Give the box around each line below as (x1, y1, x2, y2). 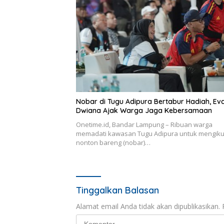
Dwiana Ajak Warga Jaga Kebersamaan (76, 105, 212, 115)
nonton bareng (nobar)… (76, 137, 150, 147)
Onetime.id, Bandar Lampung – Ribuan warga (76, 119, 212, 129)
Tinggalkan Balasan (76, 184, 159, 196)
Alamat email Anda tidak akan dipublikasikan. (76, 201, 220, 211)
